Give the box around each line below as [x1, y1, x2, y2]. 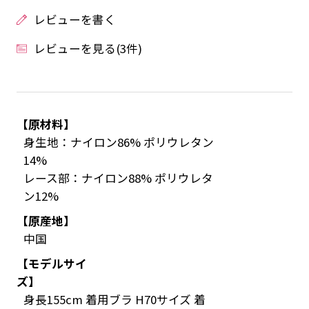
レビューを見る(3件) [33, 40, 142, 57]
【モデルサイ [16, 255, 87, 272]
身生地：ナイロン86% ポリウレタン [23, 134, 214, 151]
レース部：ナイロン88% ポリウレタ [23, 170, 213, 187]
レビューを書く [33, 11, 116, 28]
